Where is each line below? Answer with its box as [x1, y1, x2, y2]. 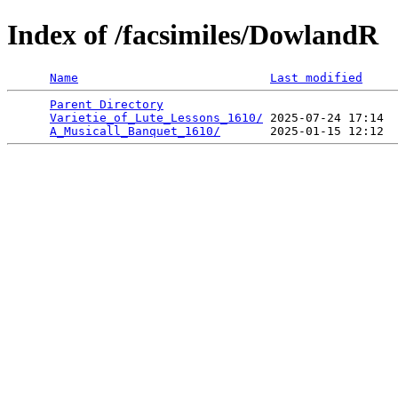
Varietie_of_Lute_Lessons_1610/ [50, 110, 263, 124]
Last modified [270, 70, 362, 84]
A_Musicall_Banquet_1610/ [50, 123, 220, 138]
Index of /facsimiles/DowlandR [7, 19, 378, 52]
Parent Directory [50, 97, 163, 111]
